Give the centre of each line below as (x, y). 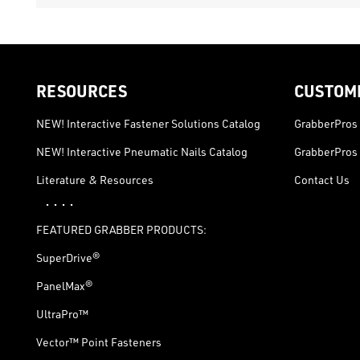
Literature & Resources (95, 180)
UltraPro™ (62, 314)
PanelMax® (64, 286)
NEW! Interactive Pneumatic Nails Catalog (142, 152)
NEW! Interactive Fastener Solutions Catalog (148, 124)
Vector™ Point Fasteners (99, 342)
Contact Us (321, 180)
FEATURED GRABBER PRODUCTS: (121, 230)
